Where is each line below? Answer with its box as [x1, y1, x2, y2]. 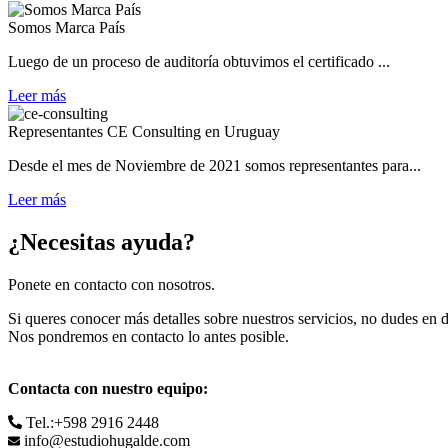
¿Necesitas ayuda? [8, 228, 195, 255]
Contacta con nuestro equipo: [8, 379, 208, 397]
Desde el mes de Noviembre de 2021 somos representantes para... [8, 156, 421, 174]
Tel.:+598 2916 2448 [26, 413, 159, 431]
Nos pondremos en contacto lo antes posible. [8, 327, 289, 345]
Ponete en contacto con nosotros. [8, 275, 215, 293]
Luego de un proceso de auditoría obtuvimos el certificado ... [8, 52, 390, 70]
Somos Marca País [8, 18, 125, 36]
